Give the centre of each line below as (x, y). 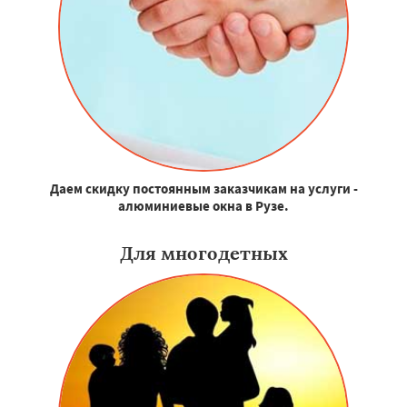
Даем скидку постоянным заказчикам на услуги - (203, 189)
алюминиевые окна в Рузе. (203, 206)
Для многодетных (203, 253)
